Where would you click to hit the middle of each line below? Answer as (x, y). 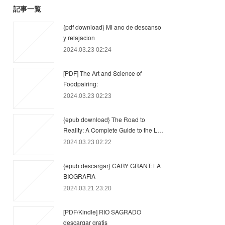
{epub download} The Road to (104, 119)
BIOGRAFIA (79, 176)
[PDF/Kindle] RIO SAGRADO (102, 212)
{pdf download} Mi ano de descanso (112, 27)
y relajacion (79, 37)
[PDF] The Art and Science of (102, 73)
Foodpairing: (81, 84)
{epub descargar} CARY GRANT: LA (112, 165)
